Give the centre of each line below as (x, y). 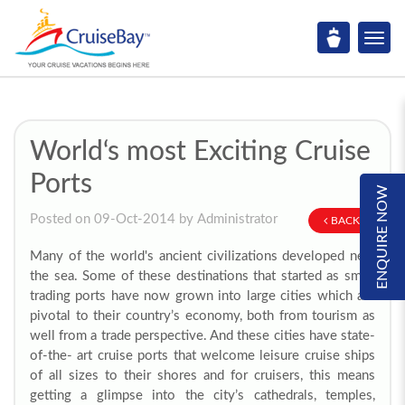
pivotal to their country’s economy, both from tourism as (202, 316)
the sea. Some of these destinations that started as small (202, 276)
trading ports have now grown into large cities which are (202, 296)
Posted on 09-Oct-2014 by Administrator (154, 219)
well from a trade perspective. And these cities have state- (202, 336)
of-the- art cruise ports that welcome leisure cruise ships (202, 356)
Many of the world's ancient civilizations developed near (202, 256)
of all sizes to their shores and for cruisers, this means (202, 376)
